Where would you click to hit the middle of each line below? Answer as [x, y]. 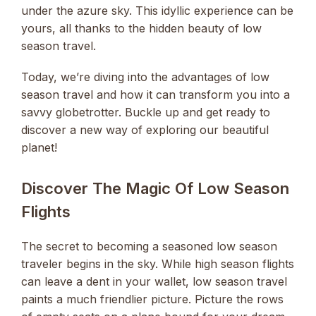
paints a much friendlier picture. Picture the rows [152, 299]
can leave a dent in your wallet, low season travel [154, 282]
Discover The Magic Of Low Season [155, 189]
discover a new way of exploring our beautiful [145, 130]
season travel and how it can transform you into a [156, 95]
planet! [39, 148]
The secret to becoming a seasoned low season [149, 247]
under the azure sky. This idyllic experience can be [157, 11]
